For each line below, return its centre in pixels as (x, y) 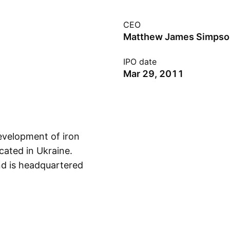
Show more (116, 165)
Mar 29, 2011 (154, 74)
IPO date (140, 62)
